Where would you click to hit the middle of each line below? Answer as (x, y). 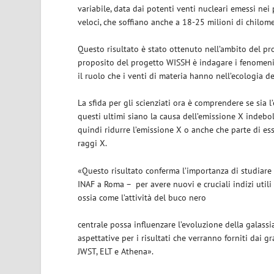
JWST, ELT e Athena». (116, 252)
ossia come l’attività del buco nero (142, 197)
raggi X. (93, 143)
